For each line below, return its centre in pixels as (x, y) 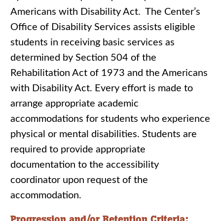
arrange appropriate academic (74, 104)
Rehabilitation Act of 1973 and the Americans (109, 73)
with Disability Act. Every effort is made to (102, 88)
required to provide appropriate (78, 149)
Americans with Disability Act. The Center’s (105, 12)
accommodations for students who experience (110, 119)
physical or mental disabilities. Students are (104, 134)
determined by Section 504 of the (83, 58)
